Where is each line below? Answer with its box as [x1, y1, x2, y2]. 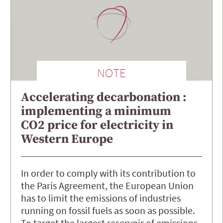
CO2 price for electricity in [21, 117, 173, 133]
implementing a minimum [21, 104, 171, 119]
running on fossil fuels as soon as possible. [21, 204, 195, 217]
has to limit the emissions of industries [21, 192, 181, 205]
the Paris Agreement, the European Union [21, 179, 194, 192]
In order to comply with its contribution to [21, 167, 196, 180]
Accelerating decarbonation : [21, 90, 187, 106]
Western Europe [21, 131, 113, 147]
